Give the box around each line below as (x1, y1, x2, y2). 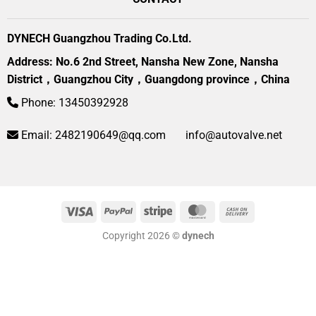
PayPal (132, 204, 163, 217)
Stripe (171, 204, 197, 217)
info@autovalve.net (185, 128, 282, 142)
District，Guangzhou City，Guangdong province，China (6, 73, 290, 87)
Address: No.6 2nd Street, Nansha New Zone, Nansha (6, 55, 279, 69)
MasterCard (211, 204, 263, 217)
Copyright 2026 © (102, 230, 182, 243)
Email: (18, 128, 55, 142)
